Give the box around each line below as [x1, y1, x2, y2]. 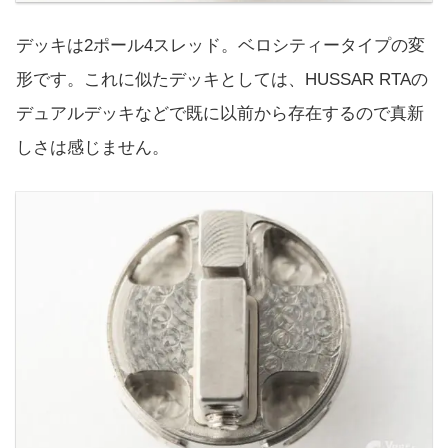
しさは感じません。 [16, 137, 169, 157]
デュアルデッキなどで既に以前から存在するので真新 [16, 103, 424, 123]
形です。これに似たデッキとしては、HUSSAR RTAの [16, 69, 428, 89]
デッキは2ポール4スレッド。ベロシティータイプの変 [16, 35, 425, 55]
